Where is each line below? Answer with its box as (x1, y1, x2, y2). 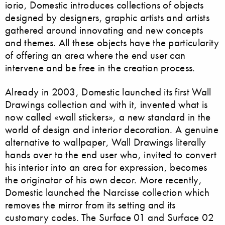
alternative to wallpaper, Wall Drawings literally (5, 136, 206, 149)
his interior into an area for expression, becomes (5, 161, 207, 174)
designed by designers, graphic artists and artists (5, 11, 210, 24)
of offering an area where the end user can (5, 49, 186, 62)
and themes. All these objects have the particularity (5, 36, 219, 49)
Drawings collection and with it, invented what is (5, 98, 208, 111)
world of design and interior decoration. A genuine (5, 123, 219, 136)
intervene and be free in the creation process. (5, 61, 195, 74)
